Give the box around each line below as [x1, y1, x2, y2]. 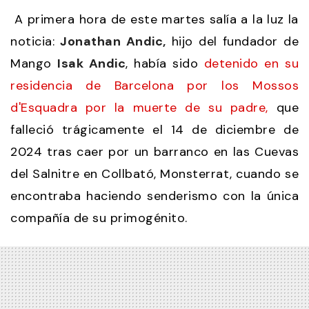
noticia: [10, 32, 61, 50]
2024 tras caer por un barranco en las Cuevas [10, 143, 299, 160]
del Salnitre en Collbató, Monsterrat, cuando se [10, 165, 299, 182]
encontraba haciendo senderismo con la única [10, 187, 299, 204]
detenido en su [203, 54, 299, 72]
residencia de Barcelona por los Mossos [10, 77, 299, 94]
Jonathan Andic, [60, 32, 166, 50]
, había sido [126, 54, 204, 72]
